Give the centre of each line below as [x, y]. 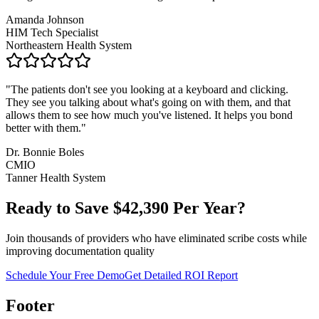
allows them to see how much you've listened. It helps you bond [149, 115]
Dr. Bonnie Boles [45, 152]
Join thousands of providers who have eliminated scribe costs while [156, 238]
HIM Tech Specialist [52, 33]
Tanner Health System [56, 178]
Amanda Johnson [45, 20]
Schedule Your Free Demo [65, 275]
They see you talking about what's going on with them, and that [148, 103]
